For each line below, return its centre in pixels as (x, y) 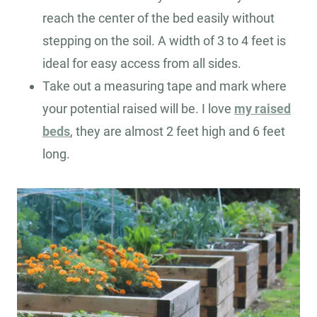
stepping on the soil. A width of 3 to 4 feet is (164, 41)
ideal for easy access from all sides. (142, 64)
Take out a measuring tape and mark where (165, 86)
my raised (263, 109)
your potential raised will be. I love (138, 109)
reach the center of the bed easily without (158, 18)
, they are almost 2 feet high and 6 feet (178, 132)
